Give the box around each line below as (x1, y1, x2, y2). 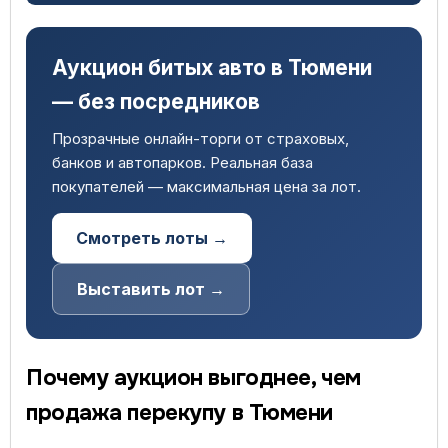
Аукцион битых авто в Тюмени (52, 55, 372, 80)
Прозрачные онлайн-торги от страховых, (52, 129, 349, 148)
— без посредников (52, 89, 260, 114)
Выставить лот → (77, 279, 225, 299)
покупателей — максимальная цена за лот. (52, 177, 361, 196)
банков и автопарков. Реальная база (52, 153, 313, 172)
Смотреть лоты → (76, 228, 228, 248)
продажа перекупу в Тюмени (26, 399, 333, 427)
